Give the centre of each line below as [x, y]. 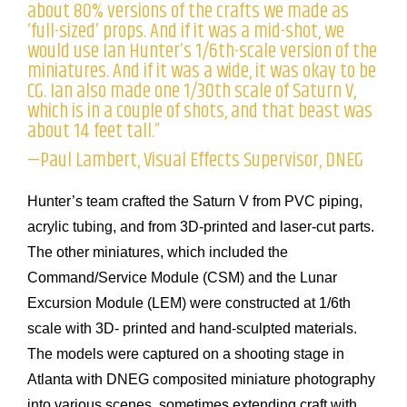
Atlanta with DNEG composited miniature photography [201, 380]
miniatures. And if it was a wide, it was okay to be [202, 72]
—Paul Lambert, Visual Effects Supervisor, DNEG [195, 161]
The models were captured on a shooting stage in [186, 354]
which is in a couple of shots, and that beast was [200, 112]
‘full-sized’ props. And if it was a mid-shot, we [186, 32]
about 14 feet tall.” [94, 132]
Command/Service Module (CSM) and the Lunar [182, 278]
